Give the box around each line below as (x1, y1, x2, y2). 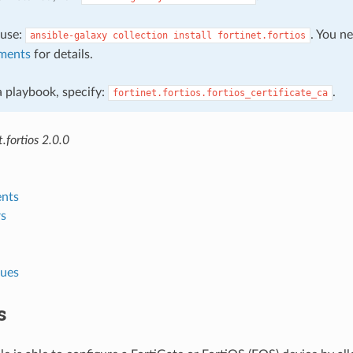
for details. (30, 47, 93, 61)
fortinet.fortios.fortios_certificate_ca (112, 87, 328, 98)
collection (112, 29, 168, 41)
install (173, 29, 212, 41)
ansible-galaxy (29, 29, 107, 41)
